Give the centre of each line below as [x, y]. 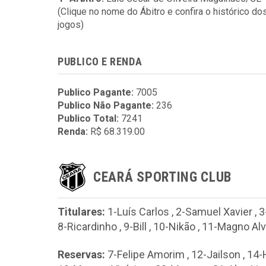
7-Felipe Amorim [146, 254]
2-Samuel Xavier [214, 212]
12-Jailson [216, 254]
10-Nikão [174, 227]
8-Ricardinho [87, 227]
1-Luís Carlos [138, 212]
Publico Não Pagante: [106, 105]
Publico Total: [88, 118]
